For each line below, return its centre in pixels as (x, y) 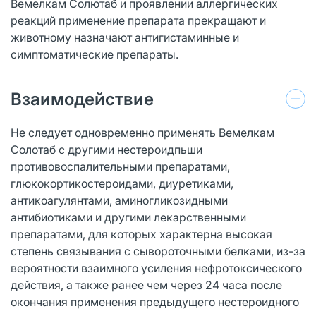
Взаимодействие (82, 99)
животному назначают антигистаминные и (125, 37)
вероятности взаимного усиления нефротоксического (156, 268)
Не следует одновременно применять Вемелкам (142, 132)
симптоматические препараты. (95, 54)
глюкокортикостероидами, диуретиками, (122, 183)
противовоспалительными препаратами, (120, 166)
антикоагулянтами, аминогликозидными (119, 200)
